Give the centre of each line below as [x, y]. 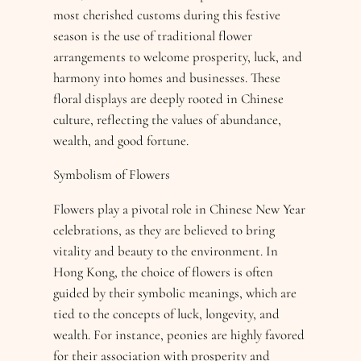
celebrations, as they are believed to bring [164, 230]
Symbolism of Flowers [112, 175]
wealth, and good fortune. [121, 140]
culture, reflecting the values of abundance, [168, 119]
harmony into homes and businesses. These [167, 77]
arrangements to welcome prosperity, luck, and [178, 56]
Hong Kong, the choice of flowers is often [164, 272]
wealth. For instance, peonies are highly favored [179, 335]
